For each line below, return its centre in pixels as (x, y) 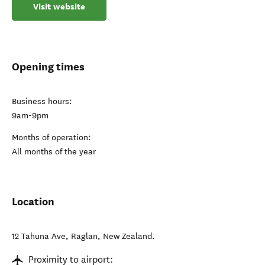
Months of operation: (51, 138)
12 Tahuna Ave (39, 237)
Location (33, 202)
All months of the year (54, 152)
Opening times (48, 67)
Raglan (84, 237)
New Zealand (127, 237)
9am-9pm (30, 116)
